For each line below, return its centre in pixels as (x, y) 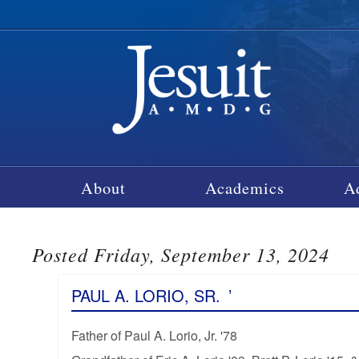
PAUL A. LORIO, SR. (145, 295)
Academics (245, 187)
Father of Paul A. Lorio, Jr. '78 (154, 335)
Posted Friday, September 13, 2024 (181, 254)
